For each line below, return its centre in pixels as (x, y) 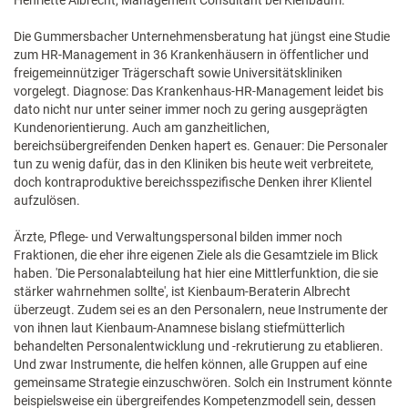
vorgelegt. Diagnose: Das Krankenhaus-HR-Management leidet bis (199, 91)
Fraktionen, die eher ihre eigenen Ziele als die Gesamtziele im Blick (196, 255)
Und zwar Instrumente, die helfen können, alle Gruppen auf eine (190, 364)
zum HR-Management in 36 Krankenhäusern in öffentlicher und (191, 55)
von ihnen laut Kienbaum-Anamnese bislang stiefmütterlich (179, 328)
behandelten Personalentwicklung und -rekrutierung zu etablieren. (199, 346)
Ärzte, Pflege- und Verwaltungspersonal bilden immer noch (178, 237)
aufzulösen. (47, 200)
